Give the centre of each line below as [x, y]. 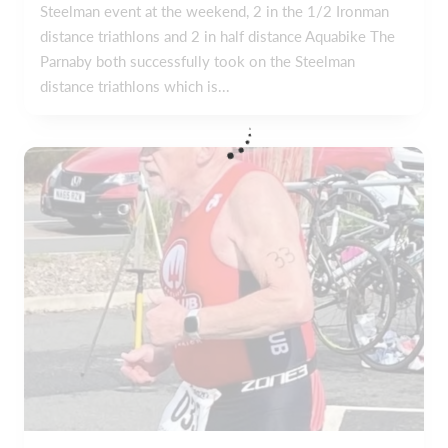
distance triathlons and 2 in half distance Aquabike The [217, 35]
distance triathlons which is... [135, 85]
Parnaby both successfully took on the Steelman [197, 60]
